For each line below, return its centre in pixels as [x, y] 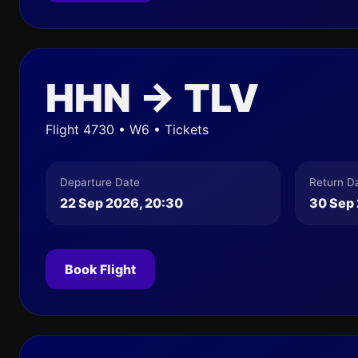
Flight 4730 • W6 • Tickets [127, 129]
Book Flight [100, 269]
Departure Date [100, 182]
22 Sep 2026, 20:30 [121, 203]
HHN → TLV [152, 98]
